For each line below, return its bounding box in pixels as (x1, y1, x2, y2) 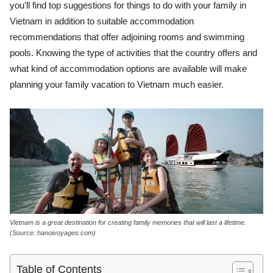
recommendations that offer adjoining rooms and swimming (10, 32, 244, 42)
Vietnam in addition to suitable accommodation (10, 16, 194, 26)
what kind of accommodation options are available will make (10, 63, 247, 74)
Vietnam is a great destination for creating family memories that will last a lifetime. (10, 219, 246, 227)
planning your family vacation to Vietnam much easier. (10, 79, 224, 90)
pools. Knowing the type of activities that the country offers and (10, 48, 257, 58)
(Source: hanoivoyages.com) (10, 229, 96, 237)
